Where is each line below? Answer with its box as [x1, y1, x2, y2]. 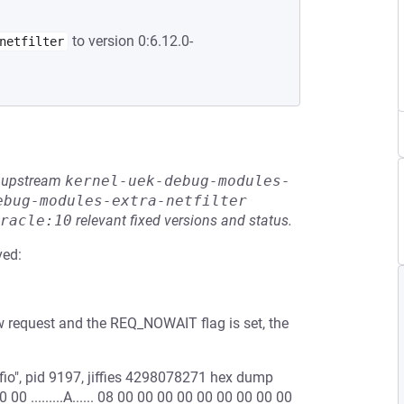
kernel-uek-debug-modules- [65, 172, 290, 189]
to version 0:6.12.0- [69, 32, 193, 50]
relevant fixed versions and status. [72, 212, 292, 229]
